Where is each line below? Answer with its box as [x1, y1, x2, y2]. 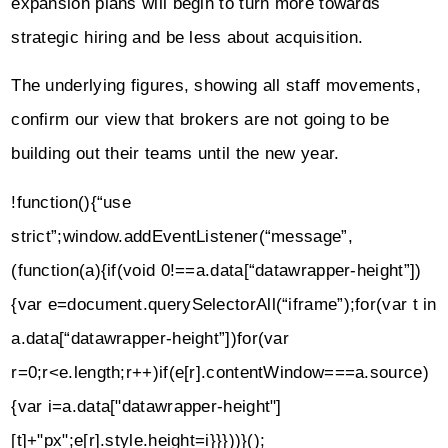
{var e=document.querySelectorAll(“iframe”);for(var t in [11, 294, 437, 314]
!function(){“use [11, 192, 132, 212]
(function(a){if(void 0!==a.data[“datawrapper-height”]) [11, 260, 422, 280]
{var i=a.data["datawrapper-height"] [11, 396, 282, 416]
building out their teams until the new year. [11, 144, 340, 164]
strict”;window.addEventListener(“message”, [11, 226, 353, 246]
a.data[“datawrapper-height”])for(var [11, 328, 290, 348]
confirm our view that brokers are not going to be [11, 110, 389, 130]
